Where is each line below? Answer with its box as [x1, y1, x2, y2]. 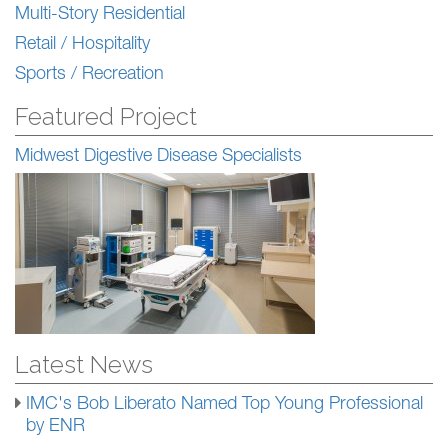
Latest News [15, 349, 153, 379]
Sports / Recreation [15, 65, 164, 84]
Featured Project [15, 101, 197, 131]
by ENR [26, 417, 85, 436]
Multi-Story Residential [15, 5, 185, 24]
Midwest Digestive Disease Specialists [15, 147, 302, 166]
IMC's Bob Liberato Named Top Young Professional [26, 395, 423, 414]
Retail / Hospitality [15, 35, 150, 54]
